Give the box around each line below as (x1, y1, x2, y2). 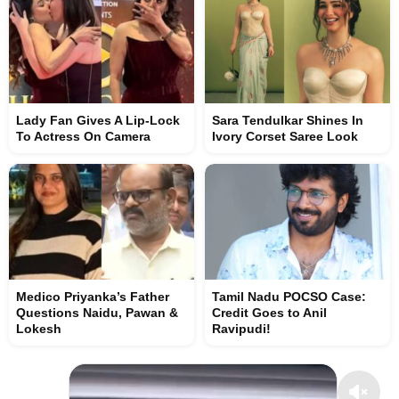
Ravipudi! (212, 322, 271, 336)
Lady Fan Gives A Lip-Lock (16, 113, 180, 127)
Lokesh (16, 322, 61, 336)
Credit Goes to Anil (212, 305, 327, 320)
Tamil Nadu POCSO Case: (212, 289, 366, 304)
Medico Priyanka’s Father (16, 289, 169, 304)
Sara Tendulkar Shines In (212, 113, 363, 127)
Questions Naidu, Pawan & (16, 305, 178, 320)
